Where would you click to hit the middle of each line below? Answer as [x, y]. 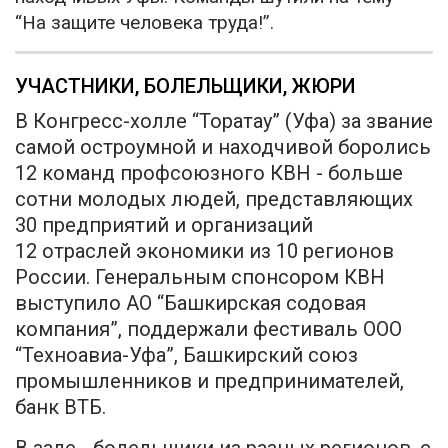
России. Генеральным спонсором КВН [200, 277]
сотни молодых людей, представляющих [214, 199]
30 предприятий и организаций [164, 225]
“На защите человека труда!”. [144, 23]
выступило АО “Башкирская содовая [190, 303]
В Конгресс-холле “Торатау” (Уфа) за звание [224, 121]
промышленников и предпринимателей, [209, 381]
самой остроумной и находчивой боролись [223, 147]
